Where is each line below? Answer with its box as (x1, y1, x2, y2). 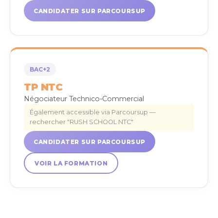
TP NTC (24, 81, 62, 93)
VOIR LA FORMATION (35, 159, 108, 167)
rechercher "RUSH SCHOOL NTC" (30, 118, 133, 126)
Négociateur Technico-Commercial (24, 94, 144, 103)
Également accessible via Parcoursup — (30, 109, 156, 116)
